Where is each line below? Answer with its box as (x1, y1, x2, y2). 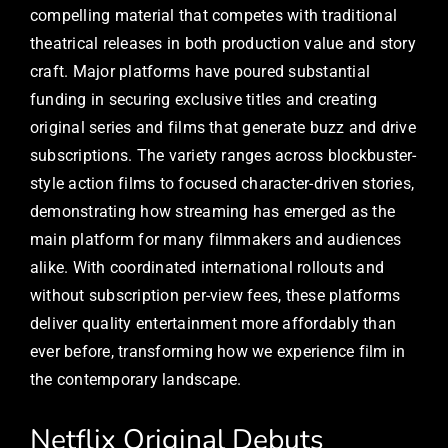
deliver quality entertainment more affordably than (30, 313, 396, 333)
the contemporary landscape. (30, 369, 242, 389)
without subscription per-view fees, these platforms (30, 285, 401, 305)
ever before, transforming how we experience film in (30, 341, 406, 361)
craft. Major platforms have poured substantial (30, 61, 371, 81)
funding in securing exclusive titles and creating (30, 89, 377, 109)
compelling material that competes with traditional (30, 5, 397, 25)
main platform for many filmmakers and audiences (30, 229, 402, 249)
